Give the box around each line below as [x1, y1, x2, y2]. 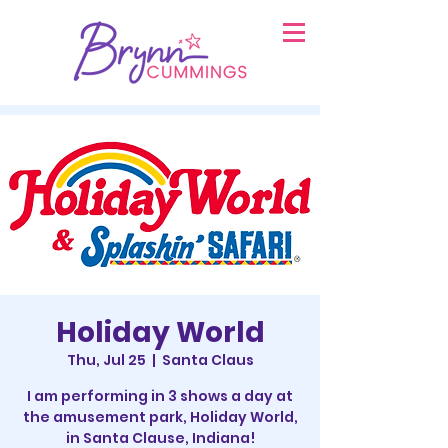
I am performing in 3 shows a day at [27, 386, 293, 406]
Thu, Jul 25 [66, 350, 146, 370]
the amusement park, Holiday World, [22, 407, 298, 427]
